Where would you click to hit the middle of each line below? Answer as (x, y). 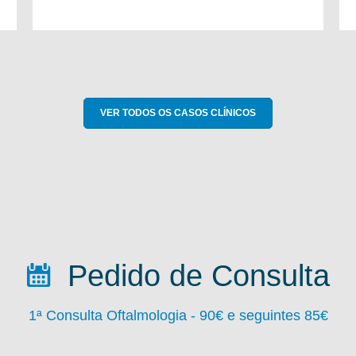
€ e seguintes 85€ (271, 315)
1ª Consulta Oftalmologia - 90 (122, 315)
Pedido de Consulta (194, 275)
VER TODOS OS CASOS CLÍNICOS (178, 112)
